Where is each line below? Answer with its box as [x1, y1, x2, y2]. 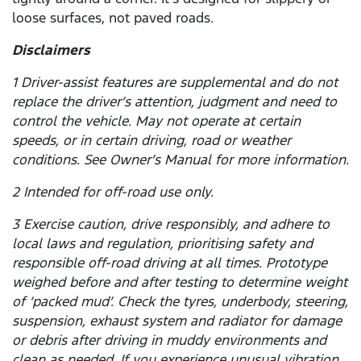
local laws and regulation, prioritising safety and [12, 234, 313, 253]
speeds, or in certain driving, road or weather [12, 131, 291, 150]
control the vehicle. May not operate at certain [12, 112, 301, 131]
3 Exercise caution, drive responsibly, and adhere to [12, 215, 330, 234]
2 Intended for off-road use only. [12, 183, 214, 201]
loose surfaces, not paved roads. [12, 9, 214, 27]
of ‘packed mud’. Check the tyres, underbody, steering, [12, 293, 348, 311]
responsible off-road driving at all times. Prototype [12, 254, 327, 272]
